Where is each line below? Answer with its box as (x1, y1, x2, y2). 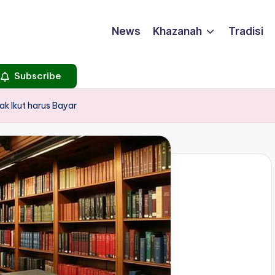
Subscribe (12, 70, 61, 82)
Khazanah (152, 25, 202, 38)
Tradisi (228, 25, 263, 38)
